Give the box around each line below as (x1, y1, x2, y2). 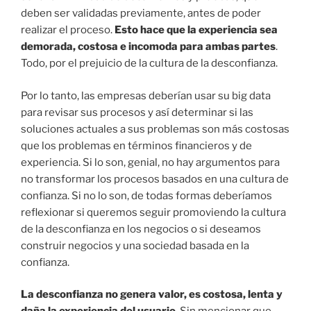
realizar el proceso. (21, 24, 115, 37)
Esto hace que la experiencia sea (115, 24, 278, 37)
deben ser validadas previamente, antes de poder (21, 7, 261, 20)
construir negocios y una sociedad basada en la (21, 239, 249, 252)
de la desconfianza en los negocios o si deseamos (21, 222, 261, 235)
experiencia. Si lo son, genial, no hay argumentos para (21, 155, 280, 169)
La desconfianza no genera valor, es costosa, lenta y (21, 288, 283, 301)
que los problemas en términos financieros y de (21, 139, 252, 152)
